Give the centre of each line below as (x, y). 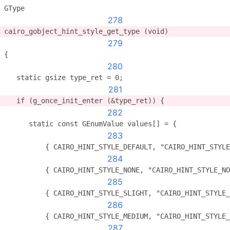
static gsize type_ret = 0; (64, 78)
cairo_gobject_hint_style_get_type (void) (86, 31)
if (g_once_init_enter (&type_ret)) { (84, 101)
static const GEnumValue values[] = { (90, 124)
